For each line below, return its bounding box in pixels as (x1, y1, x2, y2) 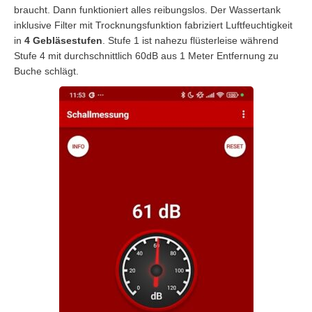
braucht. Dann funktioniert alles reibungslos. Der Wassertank (14, 3, 281, 15)
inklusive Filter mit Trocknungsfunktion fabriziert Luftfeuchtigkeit (14, 19, 292, 31)
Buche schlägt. (14, 65, 79, 77)
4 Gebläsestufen (24, 34, 102, 46)
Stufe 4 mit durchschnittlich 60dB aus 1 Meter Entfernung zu (14, 49, 279, 61)
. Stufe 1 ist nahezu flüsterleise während (102, 34, 279, 46)
